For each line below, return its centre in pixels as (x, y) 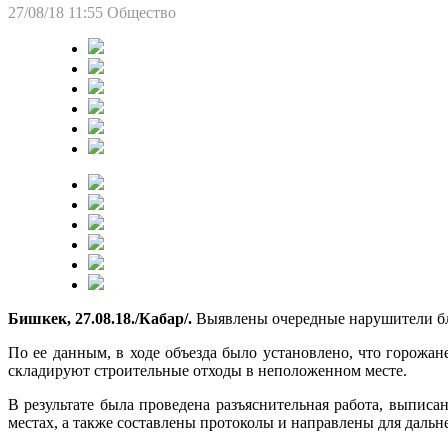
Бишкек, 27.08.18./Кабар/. (100, 318)
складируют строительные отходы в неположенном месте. (207, 370)
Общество (141, 12)
